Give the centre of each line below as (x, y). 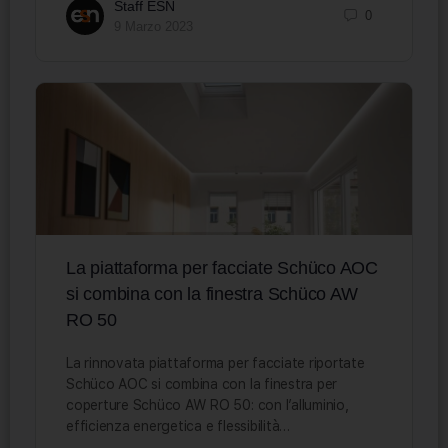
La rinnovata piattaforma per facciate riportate (215, 362)
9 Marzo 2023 (153, 26)
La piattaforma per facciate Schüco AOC (222, 267)
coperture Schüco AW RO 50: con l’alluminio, (207, 404)
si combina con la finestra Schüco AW (212, 293)
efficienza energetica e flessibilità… (178, 425)
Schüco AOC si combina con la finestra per (202, 383)
